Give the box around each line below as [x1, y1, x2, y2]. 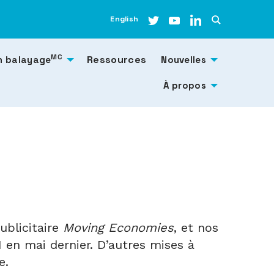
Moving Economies [63, 220, 174, 235]
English [110, 14, 138, 24]
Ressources [87, 53, 147, 66]
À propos [163, 80, 206, 92]
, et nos [174, 220, 218, 235]
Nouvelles [161, 53, 206, 65]
